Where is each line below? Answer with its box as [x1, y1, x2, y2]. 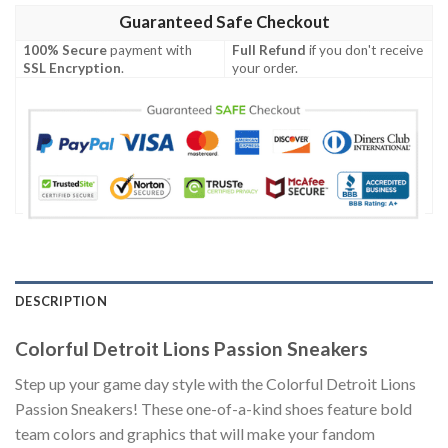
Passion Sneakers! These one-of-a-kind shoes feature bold [15, 398, 412, 418]
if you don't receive [306, 42, 424, 59]
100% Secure [23, 42, 108, 59]
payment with [107, 42, 193, 59]
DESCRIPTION [15, 293, 107, 310]
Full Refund [232, 42, 307, 59]
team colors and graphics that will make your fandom [15, 423, 375, 443]
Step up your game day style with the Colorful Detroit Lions [15, 373, 416, 393]
